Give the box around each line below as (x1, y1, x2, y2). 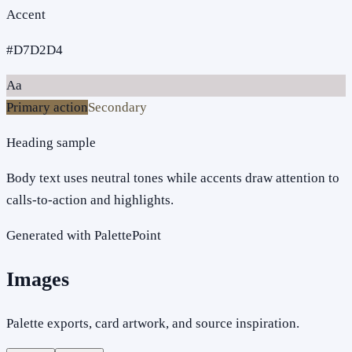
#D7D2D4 (6, 42, 63, 57)
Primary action (6, 99, 88, 115)
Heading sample (6, 134, 96, 150)
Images (6, 267, 69, 291)
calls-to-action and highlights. (6, 192, 174, 207)
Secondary (88, 99, 147, 115)
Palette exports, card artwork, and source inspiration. (6, 316, 299, 332)
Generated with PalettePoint (6, 227, 161, 243)
